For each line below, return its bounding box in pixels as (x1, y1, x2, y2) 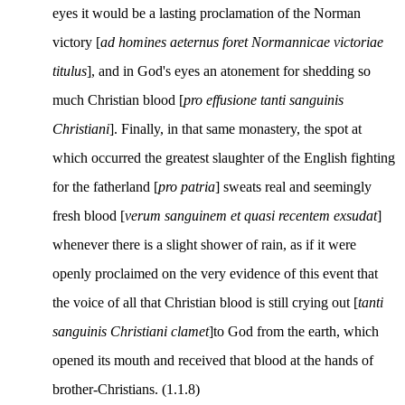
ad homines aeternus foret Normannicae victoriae (100, 33, 383, 50)
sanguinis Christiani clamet (52, 323, 209, 339)
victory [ (52, 33, 100, 50)
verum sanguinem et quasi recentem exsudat (125, 207, 377, 223)
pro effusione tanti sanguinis (184, 91, 344, 108)
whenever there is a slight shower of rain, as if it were (52, 236, 356, 252)
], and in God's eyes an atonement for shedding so (87, 62, 371, 79)
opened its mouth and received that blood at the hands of (52, 352, 373, 368)
